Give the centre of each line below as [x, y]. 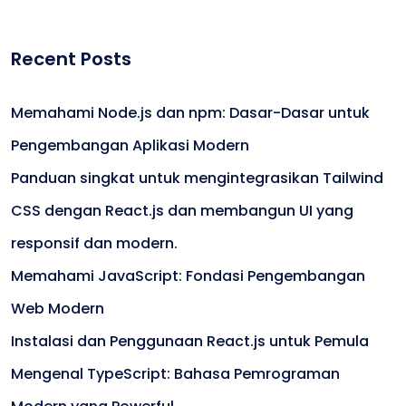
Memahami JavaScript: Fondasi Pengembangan [188, 276]
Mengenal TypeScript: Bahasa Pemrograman [175, 374]
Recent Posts [71, 59]
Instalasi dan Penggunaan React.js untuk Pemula [190, 341]
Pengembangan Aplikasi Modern [130, 145]
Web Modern [58, 309]
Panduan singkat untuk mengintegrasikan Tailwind [197, 178]
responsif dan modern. [94, 243]
